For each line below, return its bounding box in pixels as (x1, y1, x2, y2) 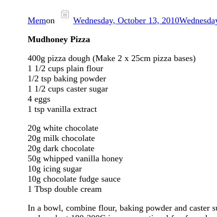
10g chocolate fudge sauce (28, 173, 121, 184)
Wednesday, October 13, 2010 (73, 15, 179, 25)
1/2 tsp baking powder (28, 73, 106, 83)
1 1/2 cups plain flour (28, 63, 103, 73)
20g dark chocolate (28, 143, 94, 153)
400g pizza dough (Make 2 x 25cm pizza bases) (28, 53, 196, 63)
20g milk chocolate (28, 133, 95, 143)
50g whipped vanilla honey (28, 153, 123, 163)
